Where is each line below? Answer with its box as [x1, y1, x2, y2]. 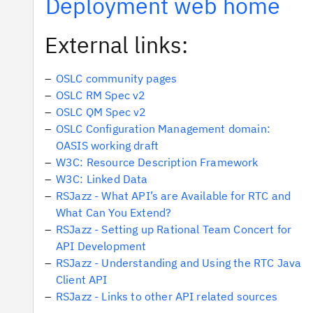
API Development [56, 239, 147, 253]
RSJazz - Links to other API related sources [56, 289, 277, 303]
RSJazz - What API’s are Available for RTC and [56, 189, 291, 203]
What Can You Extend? [56, 205, 172, 219]
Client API [56, 272, 108, 286]
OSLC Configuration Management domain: [56, 122, 270, 136]
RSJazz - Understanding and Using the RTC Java [56, 256, 302, 270]
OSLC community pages [56, 71, 177, 85]
